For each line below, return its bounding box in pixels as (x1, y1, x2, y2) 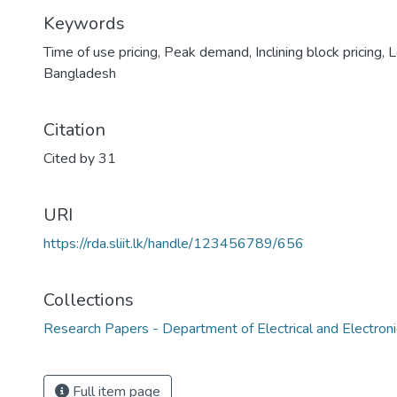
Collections (43, 288, 134, 312)
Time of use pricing (43, 43, 158, 62)
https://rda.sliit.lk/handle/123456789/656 (43, 234, 304, 253)
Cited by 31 (43, 149, 116, 168)
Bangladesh (43, 64, 116, 83)
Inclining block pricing (255, 43, 382, 62)
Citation (43, 118, 105, 142)
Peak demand (164, 43, 249, 62)
